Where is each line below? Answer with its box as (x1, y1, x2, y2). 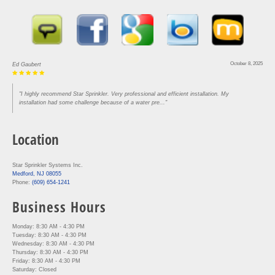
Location (12, 130, 59, 150)
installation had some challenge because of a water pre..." (19, 99, 167, 106)
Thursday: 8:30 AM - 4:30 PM (12, 249, 88, 256)
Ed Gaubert (12, 61, 41, 68)
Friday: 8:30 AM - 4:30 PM (12, 258, 80, 265)
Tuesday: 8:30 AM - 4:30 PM (12, 232, 87, 239)
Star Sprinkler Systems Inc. (12, 162, 83, 169)
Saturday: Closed (12, 266, 56, 273)
